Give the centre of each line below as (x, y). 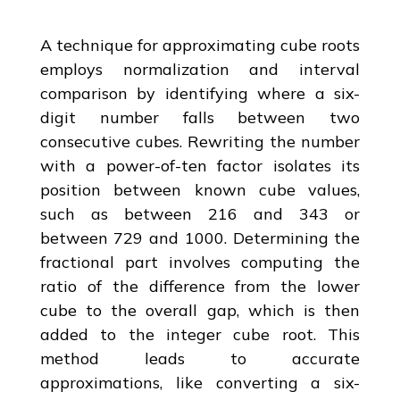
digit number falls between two (200, 117)
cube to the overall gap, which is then (200, 310)
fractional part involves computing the (200, 262)
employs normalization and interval (200, 69)
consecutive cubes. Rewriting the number (200, 141)
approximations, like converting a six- (200, 382)
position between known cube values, (200, 189)
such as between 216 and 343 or (200, 213)
